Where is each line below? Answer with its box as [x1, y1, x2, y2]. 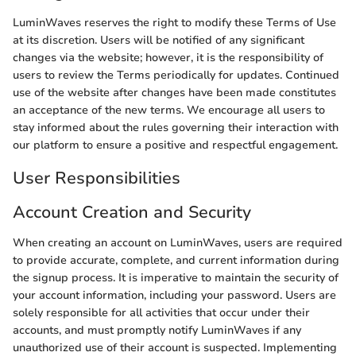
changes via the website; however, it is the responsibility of [13, 49, 323, 65]
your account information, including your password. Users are [13, 287, 336, 303]
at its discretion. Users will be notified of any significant [13, 32, 304, 48]
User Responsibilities [13, 166, 180, 189]
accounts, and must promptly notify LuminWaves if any [13, 322, 301, 338]
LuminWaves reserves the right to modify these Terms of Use [13, 14, 336, 30]
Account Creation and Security [13, 201, 251, 223]
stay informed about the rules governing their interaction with [13, 119, 339, 135]
